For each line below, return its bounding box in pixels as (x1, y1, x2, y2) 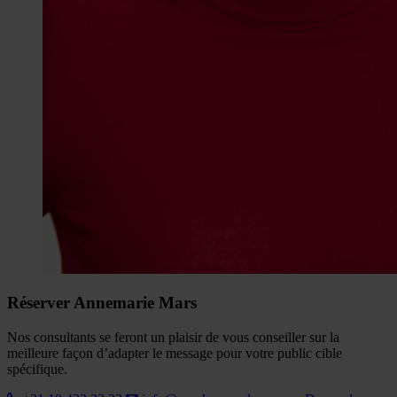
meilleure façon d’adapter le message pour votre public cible (7, 346, 342, 362)
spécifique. (7, 362, 67, 378)
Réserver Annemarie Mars (7, 293, 197, 313)
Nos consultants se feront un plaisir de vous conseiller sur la (7, 330, 339, 346)
